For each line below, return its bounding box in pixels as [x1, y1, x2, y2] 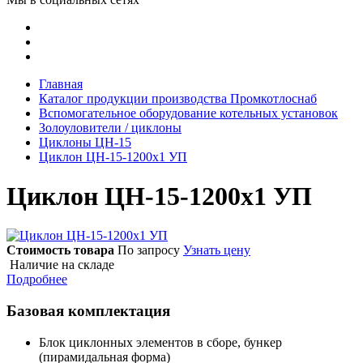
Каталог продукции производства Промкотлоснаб [39, 91, 317, 105]
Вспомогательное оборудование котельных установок [39, 105, 338, 120]
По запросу [117, 243, 180, 258]
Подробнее [6, 272, 67, 287]
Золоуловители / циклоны [39, 120, 181, 135]
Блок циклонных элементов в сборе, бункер [39, 335, 282, 349]
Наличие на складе [6, 258, 114, 272]
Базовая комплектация [6, 302, 170, 320]
